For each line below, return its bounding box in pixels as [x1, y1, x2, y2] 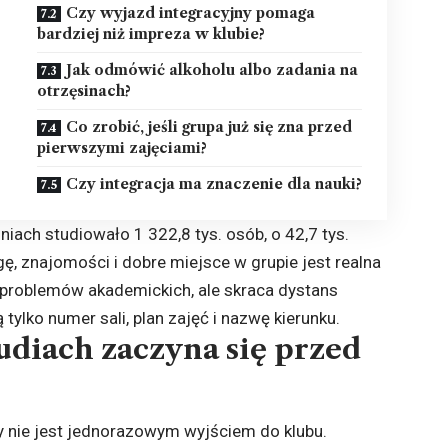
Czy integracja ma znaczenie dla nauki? [66, 174, 363, 193]
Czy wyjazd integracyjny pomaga [66, 3, 316, 22]
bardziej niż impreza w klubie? [37, 24, 266, 43]
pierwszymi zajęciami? [37, 138, 208, 157]
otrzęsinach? [37, 81, 132, 100]
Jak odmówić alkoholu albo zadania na [66, 60, 359, 79]
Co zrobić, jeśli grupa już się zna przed [66, 117, 353, 136]
